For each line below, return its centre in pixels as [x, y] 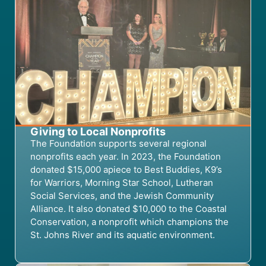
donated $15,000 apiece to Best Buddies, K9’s [126, 169]
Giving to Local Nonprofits [98, 131]
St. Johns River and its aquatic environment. [123, 235]
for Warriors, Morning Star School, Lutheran [122, 182]
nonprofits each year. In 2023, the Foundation [126, 156]
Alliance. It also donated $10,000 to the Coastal [129, 208]
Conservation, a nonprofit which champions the [129, 221]
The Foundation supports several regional [118, 143]
